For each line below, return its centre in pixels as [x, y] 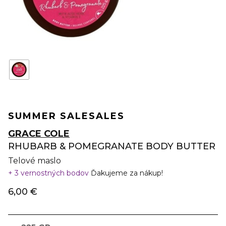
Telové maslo [35, 161]
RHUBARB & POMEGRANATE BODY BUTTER [112, 146]
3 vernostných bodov [52, 173]
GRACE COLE [39, 134]
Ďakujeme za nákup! [127, 173]
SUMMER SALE [48, 116]
